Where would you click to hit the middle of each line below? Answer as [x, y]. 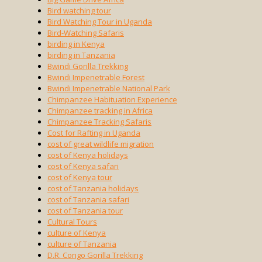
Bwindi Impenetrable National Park [109, 88]
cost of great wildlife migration [101, 144]
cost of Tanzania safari [88, 199]
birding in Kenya [76, 44]
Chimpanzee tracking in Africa [100, 111]
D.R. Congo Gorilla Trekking [95, 255]
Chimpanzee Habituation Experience [112, 99]
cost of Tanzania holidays [93, 188]
